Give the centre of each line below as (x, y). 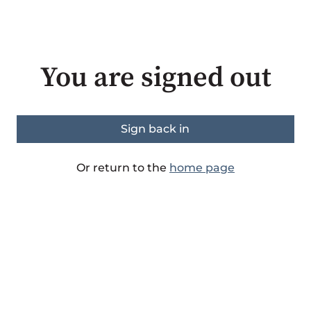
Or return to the (123, 168)
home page (202, 168)
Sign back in (155, 129)
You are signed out (155, 78)
